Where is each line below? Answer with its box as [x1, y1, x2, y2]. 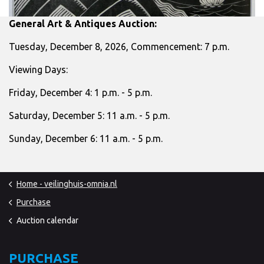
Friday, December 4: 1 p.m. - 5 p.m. [9, 87, 152, 98]
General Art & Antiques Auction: [9, 18, 157, 29]
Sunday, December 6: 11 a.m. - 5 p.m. [9, 133, 163, 144]
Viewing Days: [9, 64, 68, 75]
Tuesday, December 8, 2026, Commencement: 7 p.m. [9, 41, 229, 52]
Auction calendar [16, 215, 78, 225]
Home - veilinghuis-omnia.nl [16, 179, 117, 189]
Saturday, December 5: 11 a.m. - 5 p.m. [9, 110, 170, 121]
